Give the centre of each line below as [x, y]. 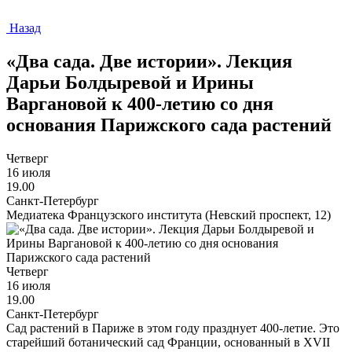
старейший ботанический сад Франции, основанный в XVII [168, 342]
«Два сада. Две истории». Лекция [149, 61]
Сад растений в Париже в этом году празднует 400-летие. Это [173, 328]
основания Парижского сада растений [169, 125]
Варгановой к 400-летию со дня [140, 103]
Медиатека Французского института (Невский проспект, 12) [169, 214]
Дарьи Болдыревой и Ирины [130, 82]
